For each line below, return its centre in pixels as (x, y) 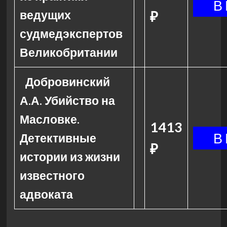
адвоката (46, 194)
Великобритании (68, 52)
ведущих (45, 15)
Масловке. (49, 119)
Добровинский (68, 82)
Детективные (58, 138)
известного (52, 175)
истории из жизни (70, 157)
